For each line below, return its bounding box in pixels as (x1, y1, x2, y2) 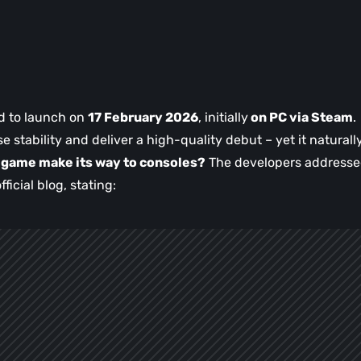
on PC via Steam (248, 110, 353, 126)
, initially (198, 110, 248, 126)
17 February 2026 (88, 110, 198, 126)
